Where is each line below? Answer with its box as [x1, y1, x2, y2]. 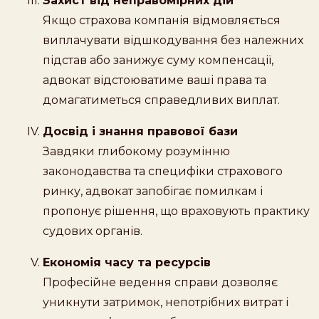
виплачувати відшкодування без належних [43, 33, 303, 47]
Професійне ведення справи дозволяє [43, 275, 278, 289]
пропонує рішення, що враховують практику [43, 204, 310, 218]
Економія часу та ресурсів [43, 255, 211, 269]
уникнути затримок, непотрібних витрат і [43, 295, 288, 309]
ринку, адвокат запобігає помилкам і [43, 184, 263, 198]
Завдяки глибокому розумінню [43, 144, 230, 158]
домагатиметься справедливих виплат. [43, 93, 280, 107]
